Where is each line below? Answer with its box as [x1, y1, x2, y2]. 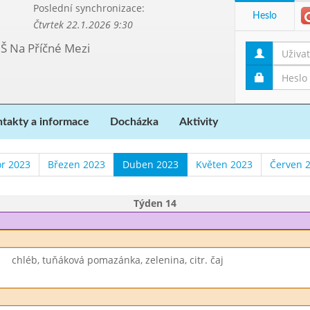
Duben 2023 [122, 158, 179, 171]
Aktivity [179, 116, 218, 127]
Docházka [110, 116, 158, 127]
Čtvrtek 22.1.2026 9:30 [33, 18, 133, 31]
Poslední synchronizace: [33, 1, 145, 15]
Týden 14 [134, 197, 176, 210]
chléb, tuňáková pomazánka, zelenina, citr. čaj [11, 253, 224, 266]
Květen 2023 [196, 158, 253, 171]
